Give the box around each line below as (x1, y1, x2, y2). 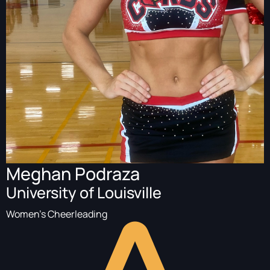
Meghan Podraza (6, 162, 140, 186)
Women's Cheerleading (6, 207, 107, 221)
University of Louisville (6, 182, 162, 203)
